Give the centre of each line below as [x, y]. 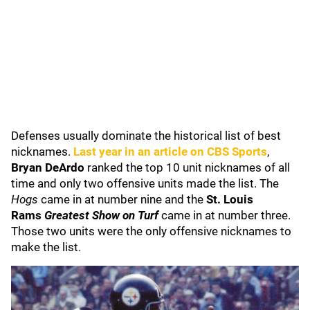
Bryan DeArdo [48, 167]
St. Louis [230, 199]
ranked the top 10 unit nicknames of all [187, 167]
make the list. [46, 247]
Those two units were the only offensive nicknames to [151, 231]
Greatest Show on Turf [100, 215]
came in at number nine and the [121, 199]
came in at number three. [225, 215]
